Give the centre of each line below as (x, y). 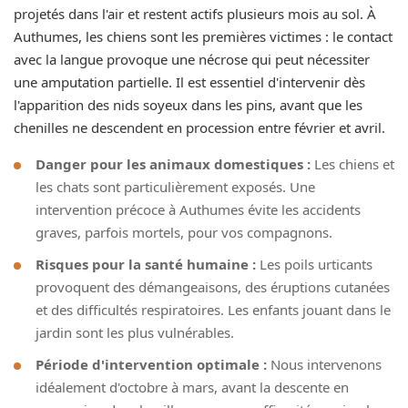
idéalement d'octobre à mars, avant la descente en (192, 387)
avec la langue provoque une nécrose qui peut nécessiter (192, 59)
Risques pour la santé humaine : (146, 264)
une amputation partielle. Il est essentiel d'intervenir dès (189, 82)
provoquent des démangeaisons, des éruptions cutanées (213, 286)
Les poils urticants (314, 264)
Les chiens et (352, 163)
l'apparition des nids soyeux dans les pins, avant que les (188, 104)
